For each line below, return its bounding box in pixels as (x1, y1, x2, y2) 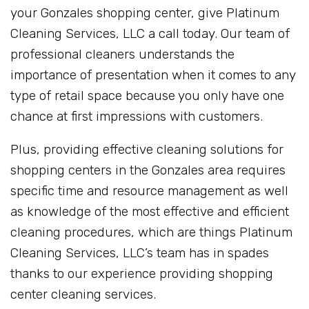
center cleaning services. (10, 286, 156, 303)
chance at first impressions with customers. (10, 108, 263, 125)
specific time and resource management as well (10, 183, 288, 199)
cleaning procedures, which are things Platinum (10, 224, 292, 241)
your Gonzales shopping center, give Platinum (10, 5, 279, 21)
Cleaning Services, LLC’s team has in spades (10, 245, 269, 261)
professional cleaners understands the (10, 46, 235, 63)
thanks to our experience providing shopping (10, 266, 273, 282)
